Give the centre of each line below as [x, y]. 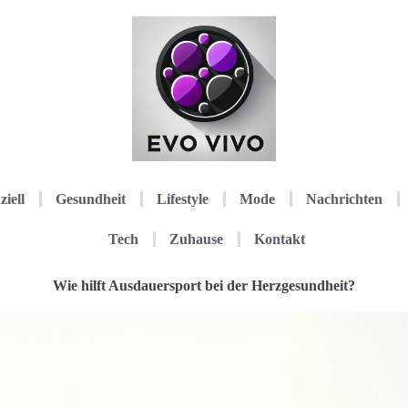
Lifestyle [183, 199]
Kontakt [280, 239]
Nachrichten [345, 199]
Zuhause [197, 239]
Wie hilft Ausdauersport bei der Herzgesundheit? [204, 285]
